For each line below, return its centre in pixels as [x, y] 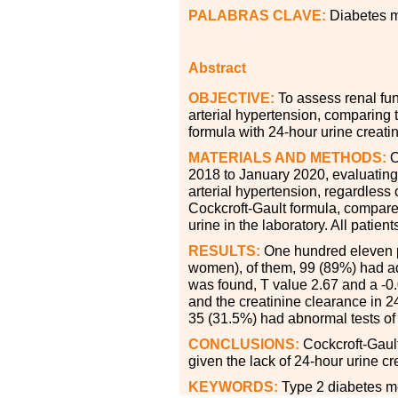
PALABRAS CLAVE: [257, 15]
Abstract [217, 68]
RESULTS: [224, 251]
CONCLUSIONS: [244, 344]
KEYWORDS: [233, 386]
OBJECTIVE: [231, 98]
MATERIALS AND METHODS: [287, 157]
